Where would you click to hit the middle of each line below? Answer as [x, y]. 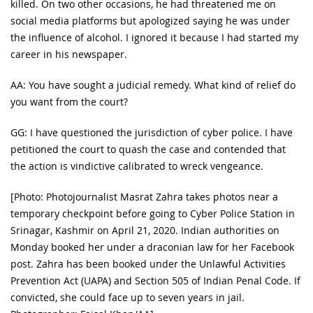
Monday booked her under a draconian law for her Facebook [152, 247]
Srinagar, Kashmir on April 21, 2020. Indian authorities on [145, 230]
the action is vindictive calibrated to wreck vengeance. [137, 166]
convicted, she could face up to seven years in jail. [128, 297]
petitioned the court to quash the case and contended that [148, 149]
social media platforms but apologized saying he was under [150, 20]
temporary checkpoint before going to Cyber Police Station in [153, 213]
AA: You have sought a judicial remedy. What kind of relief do [153, 85]
